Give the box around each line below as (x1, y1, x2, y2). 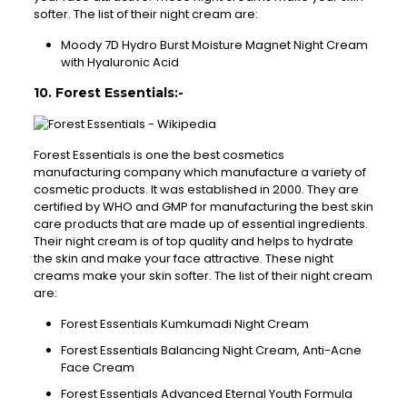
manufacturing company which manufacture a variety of (33, 164, 366, 182)
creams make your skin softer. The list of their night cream (33, 267, 372, 285)
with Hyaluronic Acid (60, 54, 182, 72)
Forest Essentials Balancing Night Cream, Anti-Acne (60, 342, 362, 360)
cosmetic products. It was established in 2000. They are (33, 181, 359, 199)
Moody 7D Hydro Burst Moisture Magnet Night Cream (60, 36, 368, 55)
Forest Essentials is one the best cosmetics (33, 146, 284, 164)
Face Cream (60, 359, 137, 377)
